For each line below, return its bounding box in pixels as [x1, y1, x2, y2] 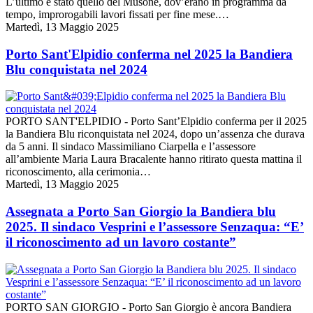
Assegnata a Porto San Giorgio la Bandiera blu [6, 204, 276, 219]
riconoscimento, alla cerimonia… [6, 166, 151, 178]
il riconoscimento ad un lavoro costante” [6, 235, 236, 250]
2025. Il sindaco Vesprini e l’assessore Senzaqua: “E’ [6, 219, 304, 235]
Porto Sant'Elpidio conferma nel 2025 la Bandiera [6, 46, 293, 61]
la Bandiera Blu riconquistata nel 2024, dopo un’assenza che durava [6, 128, 305, 140]
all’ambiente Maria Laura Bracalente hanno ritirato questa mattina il [6, 153, 302, 166]
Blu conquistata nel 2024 [6, 61, 147, 77]
